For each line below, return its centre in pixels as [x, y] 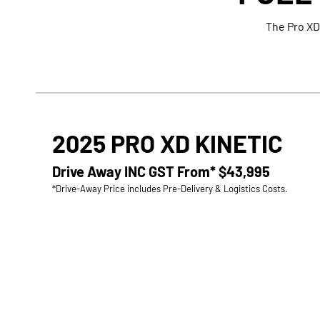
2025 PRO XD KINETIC [167, 143]
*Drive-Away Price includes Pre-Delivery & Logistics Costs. [170, 189]
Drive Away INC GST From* [134, 171]
